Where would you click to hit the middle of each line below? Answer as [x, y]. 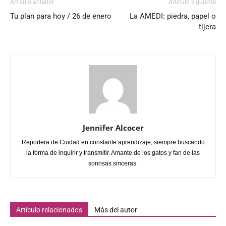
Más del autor [116, 210]
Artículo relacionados [49, 210]
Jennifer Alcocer [113, 128]
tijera [207, 27]
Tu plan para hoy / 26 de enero [61, 16]
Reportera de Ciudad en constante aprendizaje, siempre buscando [113, 142]
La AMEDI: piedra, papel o [173, 16]
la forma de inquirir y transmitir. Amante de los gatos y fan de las [113, 153]
